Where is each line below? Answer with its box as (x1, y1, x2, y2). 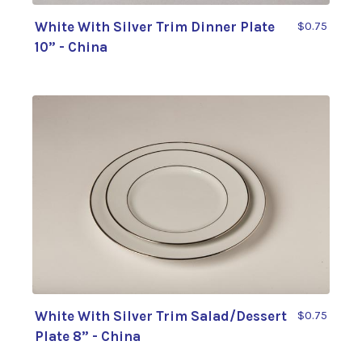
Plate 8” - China (35, 327, 141, 344)
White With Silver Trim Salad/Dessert (35, 307, 287, 324)
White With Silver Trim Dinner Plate (35, 19, 275, 36)
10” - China (35, 39, 107, 56)
